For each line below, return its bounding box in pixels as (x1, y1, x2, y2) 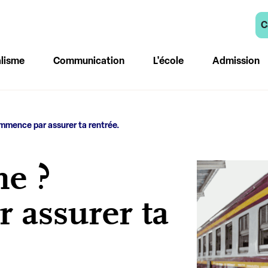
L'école (153, 55, 184, 66)
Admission (212, 55, 260, 66)
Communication (53, 55, 124, 66)
